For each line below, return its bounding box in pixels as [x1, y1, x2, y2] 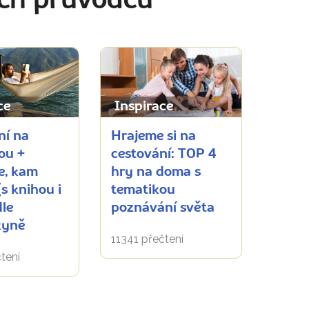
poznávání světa [111, 201, 215, 215]
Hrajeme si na [111, 129, 196, 143]
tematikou [111, 183, 175, 197]
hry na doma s [111, 165, 201, 179]
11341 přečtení [111, 232, 183, 246]
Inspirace [114, 99, 173, 114]
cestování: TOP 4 [111, 147, 216, 161]
